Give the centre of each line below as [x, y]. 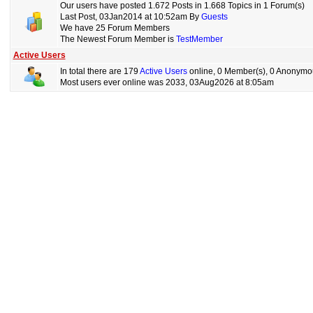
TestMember [199, 39]
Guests [214, 17]
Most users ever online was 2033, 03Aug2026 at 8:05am [167, 82]
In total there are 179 [100, 71]
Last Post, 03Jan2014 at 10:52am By [130, 17]
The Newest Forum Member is [118, 39]
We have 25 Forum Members [115, 28]
